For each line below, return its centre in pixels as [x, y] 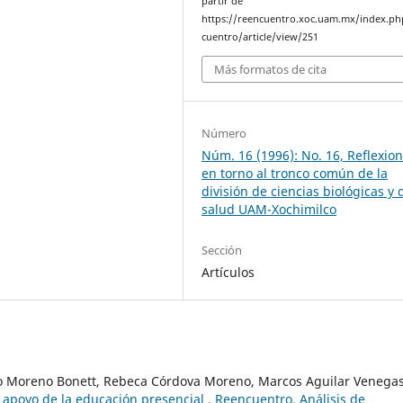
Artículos [228, 272]
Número [224, 133]
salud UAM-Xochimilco [269, 209]
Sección [222, 250]
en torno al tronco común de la [295, 173]
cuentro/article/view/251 [260, 37]
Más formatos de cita [271, 69]
